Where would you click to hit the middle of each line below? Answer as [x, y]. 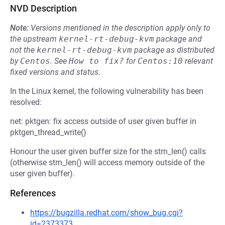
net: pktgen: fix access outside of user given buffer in [103, 121]
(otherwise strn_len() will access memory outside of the [107, 162]
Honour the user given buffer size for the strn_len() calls [108, 151]
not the [23, 50]
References [33, 193]
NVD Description [43, 8]
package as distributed [173, 50]
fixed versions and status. [55, 72]
